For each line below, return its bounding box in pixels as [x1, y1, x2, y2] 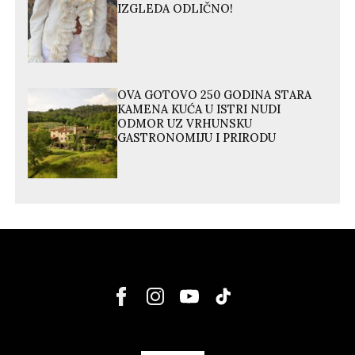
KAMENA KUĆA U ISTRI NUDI [117, 102, 281, 117]
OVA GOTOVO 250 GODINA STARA [117, 88, 312, 103]
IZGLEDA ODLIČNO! [117, 2, 234, 17]
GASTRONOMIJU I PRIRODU [117, 131, 277, 146]
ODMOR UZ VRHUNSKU [117, 116, 253, 132]
